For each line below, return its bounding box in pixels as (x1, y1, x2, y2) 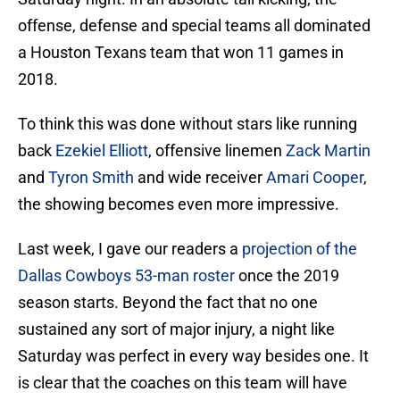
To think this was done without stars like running (18, 114, 357, 134)
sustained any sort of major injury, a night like (18, 320, 335, 339)
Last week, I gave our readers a (18, 239, 242, 259)
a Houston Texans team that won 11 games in (18, 43, 344, 62)
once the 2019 (235, 266, 339, 286)
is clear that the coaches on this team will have (18, 373, 347, 393)
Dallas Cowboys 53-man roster (18, 266, 235, 286)
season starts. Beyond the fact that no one (18, 293, 318, 312)
